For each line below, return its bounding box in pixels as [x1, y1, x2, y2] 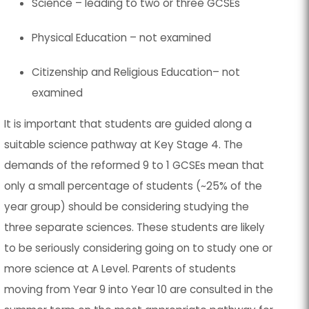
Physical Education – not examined [32, 30, 212, 45]
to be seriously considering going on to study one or [4, 240, 273, 255]
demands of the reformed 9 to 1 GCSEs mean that [4, 157, 265, 172]
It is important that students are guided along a [4, 116, 252, 131]
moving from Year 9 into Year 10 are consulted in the [4, 281, 274, 297]
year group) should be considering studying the [4, 199, 250, 214]
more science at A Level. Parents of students [4, 261, 237, 276]
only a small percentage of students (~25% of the [4, 178, 263, 193]
